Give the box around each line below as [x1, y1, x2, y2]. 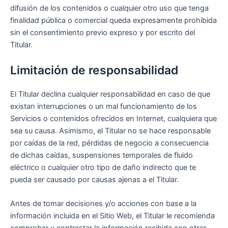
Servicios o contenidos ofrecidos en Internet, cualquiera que [10, 113, 217, 123]
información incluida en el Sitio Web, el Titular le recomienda [10, 211, 215, 221]
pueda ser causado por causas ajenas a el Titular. [10, 175, 179, 184]
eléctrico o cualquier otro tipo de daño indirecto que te [10, 162, 196, 172]
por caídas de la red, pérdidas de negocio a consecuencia [10, 138, 209, 148]
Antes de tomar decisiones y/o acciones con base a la [10, 199, 196, 209]
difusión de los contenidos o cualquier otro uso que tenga [10, 4, 209, 13]
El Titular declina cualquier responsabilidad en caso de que [10, 89, 210, 99]
